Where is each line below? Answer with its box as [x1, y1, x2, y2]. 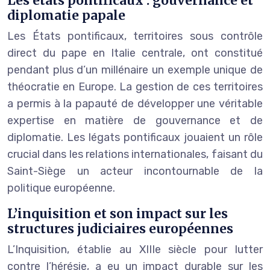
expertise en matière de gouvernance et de [7, 113, 263, 127]
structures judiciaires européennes [7, 220, 233, 237]
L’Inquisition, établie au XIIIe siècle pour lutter [7, 242, 263, 256]
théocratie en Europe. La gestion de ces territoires [7, 80, 263, 93]
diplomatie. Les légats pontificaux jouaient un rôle [7, 130, 263, 144]
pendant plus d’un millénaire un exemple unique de [7, 63, 263, 77]
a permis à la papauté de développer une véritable [7, 96, 263, 110]
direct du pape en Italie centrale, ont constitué [7, 46, 263, 60]
